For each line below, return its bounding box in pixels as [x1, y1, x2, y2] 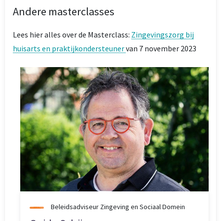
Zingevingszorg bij [131, 29, 194, 39]
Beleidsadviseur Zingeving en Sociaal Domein [51, 202, 185, 211]
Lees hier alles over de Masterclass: [13, 29, 131, 39]
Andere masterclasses [13, 4, 114, 18]
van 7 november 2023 [126, 43, 196, 53]
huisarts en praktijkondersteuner [13, 43, 126, 53]
